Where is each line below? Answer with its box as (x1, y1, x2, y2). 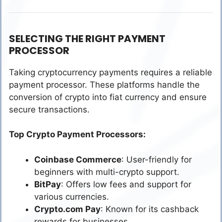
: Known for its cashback (101, 204, 199, 214)
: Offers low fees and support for (61, 179, 191, 189)
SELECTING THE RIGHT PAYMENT (9, 31, 166, 46)
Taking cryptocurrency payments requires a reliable (9, 67, 212, 77)
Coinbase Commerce (34, 154, 121, 165)
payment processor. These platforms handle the (9, 79, 200, 90)
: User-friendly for (121, 154, 192, 165)
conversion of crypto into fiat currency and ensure (9, 92, 207, 102)
